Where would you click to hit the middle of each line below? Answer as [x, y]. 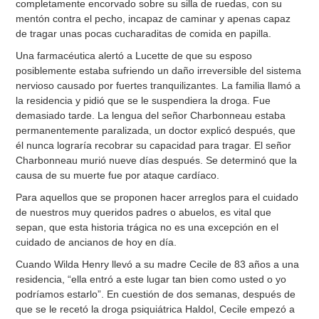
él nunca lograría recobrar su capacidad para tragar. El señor [154, 146]
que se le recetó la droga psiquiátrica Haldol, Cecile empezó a [156, 309]
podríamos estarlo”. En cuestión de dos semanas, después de [156, 294]
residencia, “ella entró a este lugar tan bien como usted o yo [151, 279]
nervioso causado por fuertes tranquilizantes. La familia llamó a [158, 86]
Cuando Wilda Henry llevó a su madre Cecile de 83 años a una [158, 265]
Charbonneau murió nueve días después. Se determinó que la [157, 161]
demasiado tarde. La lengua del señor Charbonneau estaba [151, 116]
